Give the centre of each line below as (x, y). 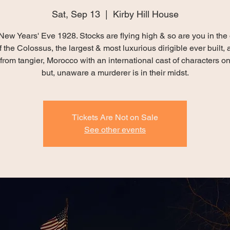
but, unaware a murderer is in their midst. (115, 73)
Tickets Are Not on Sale (115, 117)
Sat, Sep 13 (76, 14)
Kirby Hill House (146, 14)
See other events (115, 130)
